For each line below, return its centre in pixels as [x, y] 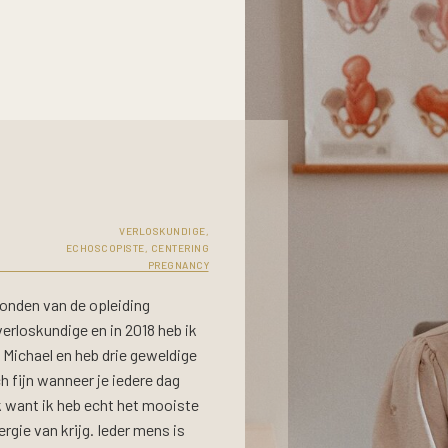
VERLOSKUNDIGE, [164, 231]
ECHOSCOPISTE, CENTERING [137, 248]
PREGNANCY [178, 265]
